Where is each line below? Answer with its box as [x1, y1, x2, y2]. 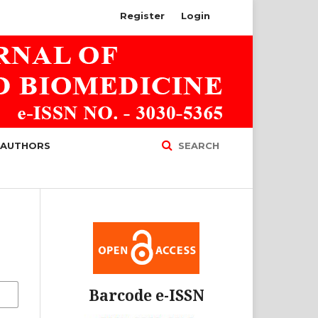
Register [120, 10, 165, 21]
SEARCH [175, 140, 219, 151]
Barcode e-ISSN [88, 285, 204, 305]
